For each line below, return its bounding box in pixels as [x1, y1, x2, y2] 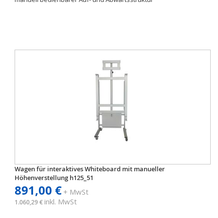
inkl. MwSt [44, 197, 77, 206]
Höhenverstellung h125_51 [15, 173, 93, 182]
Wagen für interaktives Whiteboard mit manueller [15, 164, 165, 173]
